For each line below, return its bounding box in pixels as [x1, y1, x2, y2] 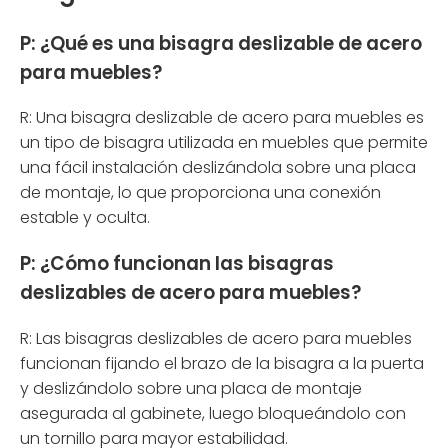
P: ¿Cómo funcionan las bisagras [20, 250, 334, 278]
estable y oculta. [20, 206, 150, 230]
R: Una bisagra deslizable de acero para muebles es [20, 106, 424, 130]
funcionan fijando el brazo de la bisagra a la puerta [20, 351, 424, 375]
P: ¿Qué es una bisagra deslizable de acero [20, 29, 422, 57]
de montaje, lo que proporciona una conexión [20, 181, 381, 205]
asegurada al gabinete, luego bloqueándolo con [20, 401, 406, 425]
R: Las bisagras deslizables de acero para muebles [20, 326, 412, 350]
